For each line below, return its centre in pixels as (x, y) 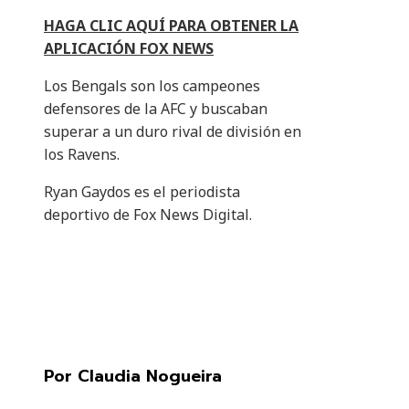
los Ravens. (82, 155)
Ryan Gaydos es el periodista (142, 192)
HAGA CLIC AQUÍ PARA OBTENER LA (171, 26)
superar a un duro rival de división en (173, 132)
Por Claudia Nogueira (133, 377)
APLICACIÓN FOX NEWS (129, 49)
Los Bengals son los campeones (152, 86)
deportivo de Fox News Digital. (148, 215)
